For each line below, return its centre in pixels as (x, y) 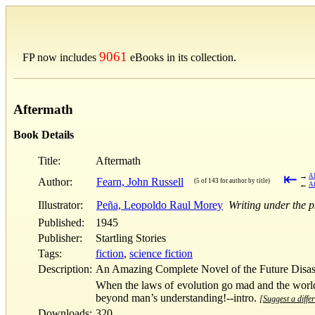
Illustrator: (60, 205)
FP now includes (61, 57)
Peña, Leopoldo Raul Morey (160, 205)
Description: (65, 269)
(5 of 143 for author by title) (232, 180)
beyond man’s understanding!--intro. (178, 297)
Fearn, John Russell (140, 181)
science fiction (161, 253)
